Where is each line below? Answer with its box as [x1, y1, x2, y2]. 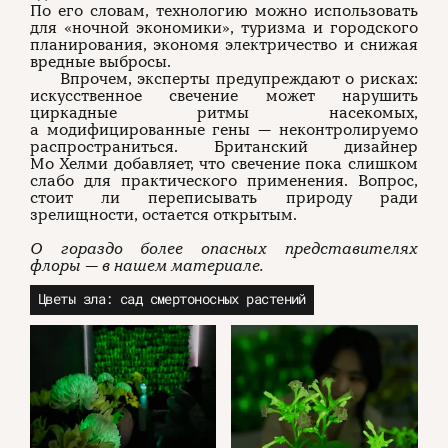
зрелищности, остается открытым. [30, 205, 297, 226]
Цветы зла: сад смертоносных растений [38, 289, 306, 309]
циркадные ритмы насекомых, [30, 103, 418, 124]
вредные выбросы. [30, 52, 171, 73]
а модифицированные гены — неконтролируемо [30, 120, 418, 141]
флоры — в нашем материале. [30, 256, 264, 277]
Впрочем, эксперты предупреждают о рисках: [60, 69, 418, 90]
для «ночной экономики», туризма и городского [30, 18, 418, 39]
